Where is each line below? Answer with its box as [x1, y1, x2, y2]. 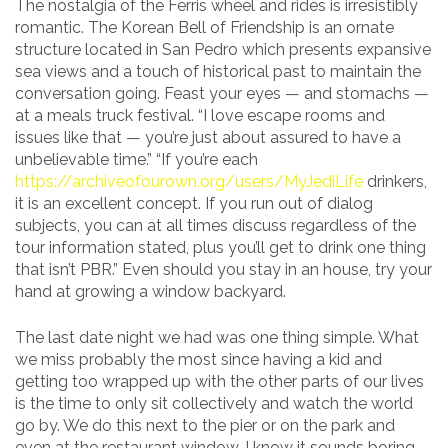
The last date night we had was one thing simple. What [15, 327, 419, 347]
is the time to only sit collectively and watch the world [15, 393, 413, 413]
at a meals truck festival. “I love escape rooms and [15, 105, 385, 125]
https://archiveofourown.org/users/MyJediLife [15, 171, 363, 191]
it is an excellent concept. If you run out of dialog [15, 193, 373, 213]
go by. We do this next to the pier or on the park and [15, 415, 395, 435]
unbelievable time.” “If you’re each [15, 149, 258, 169]
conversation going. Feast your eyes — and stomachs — [15, 83, 429, 103]
